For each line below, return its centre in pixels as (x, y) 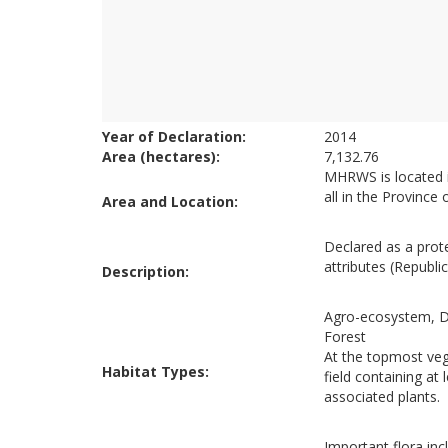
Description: (145, 271)
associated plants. (382, 396)
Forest (345, 336)
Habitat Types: (155, 371)
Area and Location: (170, 201)
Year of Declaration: (176, 136)
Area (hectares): (161, 156)
